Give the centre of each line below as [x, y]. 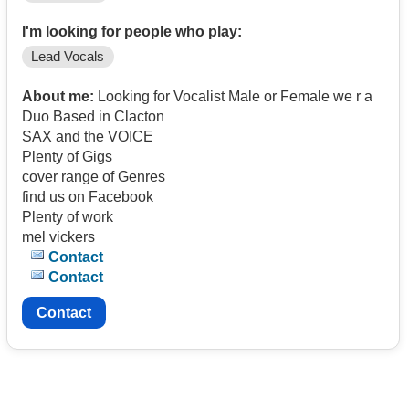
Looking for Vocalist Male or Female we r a [233, 96]
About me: [58, 96]
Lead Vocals [68, 56]
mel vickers [60, 236]
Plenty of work [68, 216]
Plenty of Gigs [67, 156]
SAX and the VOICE [88, 136]
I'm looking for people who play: [132, 31]
